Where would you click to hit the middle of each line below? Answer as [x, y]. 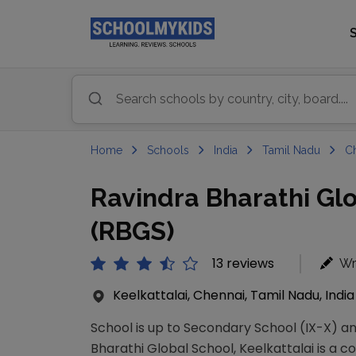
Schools [168, 150]
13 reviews [243, 263]
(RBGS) [132, 231]
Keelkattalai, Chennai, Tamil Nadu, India [234, 295]
